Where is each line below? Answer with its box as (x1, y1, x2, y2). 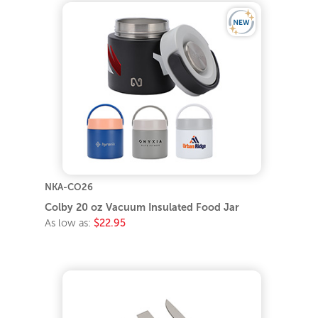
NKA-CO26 (45, 182, 94, 193)
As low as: (45, 217, 94, 229)
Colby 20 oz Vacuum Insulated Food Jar (45, 202, 240, 214)
